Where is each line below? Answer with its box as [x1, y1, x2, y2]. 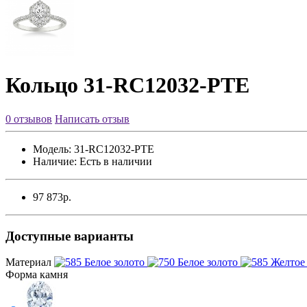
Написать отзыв [55, 112, 130, 125]
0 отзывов [5, 112, 52, 125]
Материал [5, 256, 51, 269]
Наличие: [33, 155, 77, 167]
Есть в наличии [77, 155, 152, 167]
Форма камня [5, 269, 68, 281]
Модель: [33, 143, 71, 155]
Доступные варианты [5, 228, 134, 243]
